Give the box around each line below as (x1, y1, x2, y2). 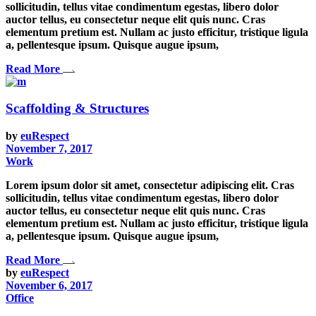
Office (6, 292, 34, 305)
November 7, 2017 (6, 142, 92, 155)
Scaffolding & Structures (6, 101, 149, 116)
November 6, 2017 (6, 279, 92, 292)
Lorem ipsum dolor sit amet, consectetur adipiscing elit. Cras (6, 179, 294, 192)
